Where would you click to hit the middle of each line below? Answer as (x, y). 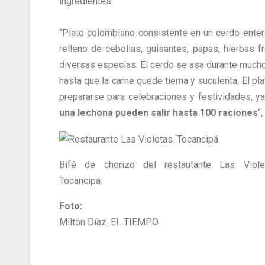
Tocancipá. (81, 180)
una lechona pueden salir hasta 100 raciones (159, 113)
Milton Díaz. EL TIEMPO (109, 222)
